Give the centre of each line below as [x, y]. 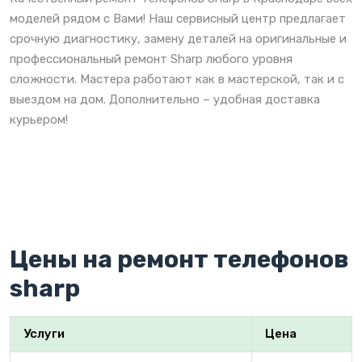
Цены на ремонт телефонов [179, 259]
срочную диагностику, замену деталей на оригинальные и [178, 38]
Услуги [44, 333]
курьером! [39, 119]
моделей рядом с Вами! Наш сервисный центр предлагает [178, 18]
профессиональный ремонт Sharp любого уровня [151, 59]
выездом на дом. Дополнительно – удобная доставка [165, 99]
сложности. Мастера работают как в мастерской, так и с [177, 79]
